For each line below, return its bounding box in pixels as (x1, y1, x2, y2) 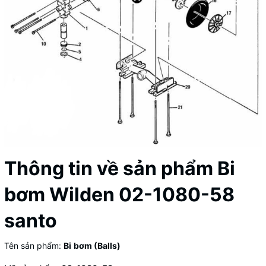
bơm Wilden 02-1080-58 (4, 183, 235, 207)
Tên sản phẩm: (4, 240, 64, 251)
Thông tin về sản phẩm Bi (4, 157, 235, 180)
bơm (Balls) (74, 240, 121, 251)
